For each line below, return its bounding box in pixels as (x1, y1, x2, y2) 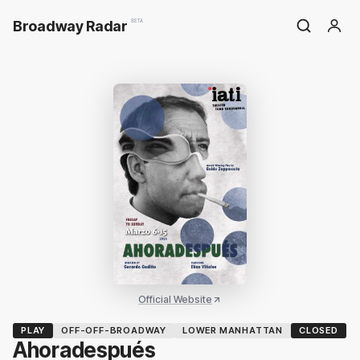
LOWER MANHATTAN (182, 325, 284, 336)
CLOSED (299, 325, 338, 336)
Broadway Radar (13, 17, 128, 35)
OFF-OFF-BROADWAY (61, 325, 167, 336)
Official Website (138, 293, 212, 305)
